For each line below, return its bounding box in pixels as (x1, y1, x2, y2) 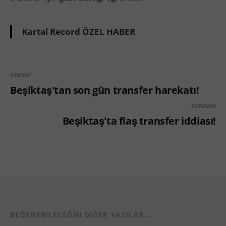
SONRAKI (191, 101, 216, 109)
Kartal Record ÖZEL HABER (22, 25, 135, 37)
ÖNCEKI (10, 71, 31, 79)
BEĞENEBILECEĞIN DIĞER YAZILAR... (10, 209, 151, 219)
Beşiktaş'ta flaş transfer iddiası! (62, 114, 216, 128)
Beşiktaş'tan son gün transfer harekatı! (10, 83, 199, 97)
